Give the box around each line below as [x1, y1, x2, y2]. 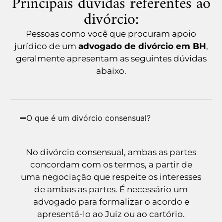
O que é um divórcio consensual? [26, 113, 151, 123]
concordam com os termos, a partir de [30, 160, 192, 170]
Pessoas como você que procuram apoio [26, 28, 196, 39]
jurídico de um [14, 41, 78, 51]
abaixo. [96, 65, 126, 76]
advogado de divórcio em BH [78, 41, 206, 51]
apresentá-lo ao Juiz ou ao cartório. [37, 209, 185, 220]
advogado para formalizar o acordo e [33, 197, 189, 207]
